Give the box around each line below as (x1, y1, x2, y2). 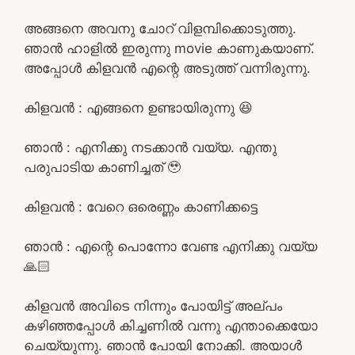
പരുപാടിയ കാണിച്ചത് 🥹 (24, 158, 181, 175)
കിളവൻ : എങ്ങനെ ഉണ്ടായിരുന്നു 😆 (24, 99, 253, 116)
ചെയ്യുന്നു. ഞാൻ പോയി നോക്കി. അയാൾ (24, 337, 302, 353)
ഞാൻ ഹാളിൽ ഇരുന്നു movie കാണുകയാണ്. (24, 40, 315, 56)
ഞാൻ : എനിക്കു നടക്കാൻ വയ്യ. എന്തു (24, 139, 277, 155)
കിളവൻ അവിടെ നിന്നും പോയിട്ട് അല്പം (24, 297, 282, 314)
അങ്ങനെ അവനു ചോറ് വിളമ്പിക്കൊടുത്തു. (24, 20, 296, 36)
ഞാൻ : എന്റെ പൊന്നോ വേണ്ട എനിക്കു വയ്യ (24, 238, 317, 254)
